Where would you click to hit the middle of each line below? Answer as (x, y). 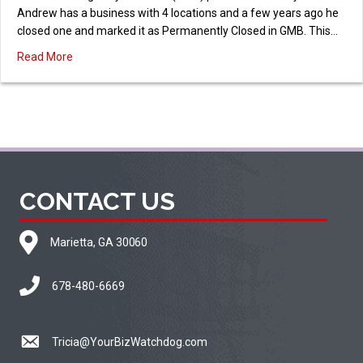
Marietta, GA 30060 (100, 243)
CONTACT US (97, 202)
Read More (45, 57)
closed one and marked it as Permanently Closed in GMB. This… (177, 31)
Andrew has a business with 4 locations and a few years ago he (178, 13)
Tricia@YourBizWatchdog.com (130, 342)
